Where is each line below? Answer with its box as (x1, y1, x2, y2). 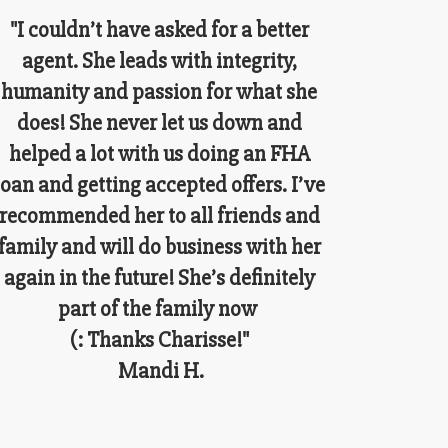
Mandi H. (114, 357, 205, 385)
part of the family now (57, 295, 261, 323)
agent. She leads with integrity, (21, 47, 297, 75)
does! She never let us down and (16, 109, 302, 137)
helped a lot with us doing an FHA (8, 140, 310, 168)
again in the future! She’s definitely (3, 264, 315, 292)
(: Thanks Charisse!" (69, 326, 249, 354)
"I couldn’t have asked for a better (9, 16, 309, 44)
